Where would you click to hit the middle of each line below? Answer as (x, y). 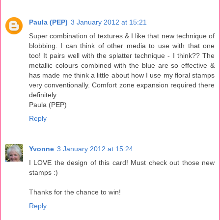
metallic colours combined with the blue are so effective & (122, 65)
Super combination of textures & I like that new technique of (122, 36)
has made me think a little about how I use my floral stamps (122, 75)
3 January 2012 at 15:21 (109, 22)
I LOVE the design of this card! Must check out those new (122, 162)
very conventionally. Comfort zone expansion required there (122, 85)
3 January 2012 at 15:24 (95, 149)
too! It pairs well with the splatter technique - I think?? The (122, 55)
